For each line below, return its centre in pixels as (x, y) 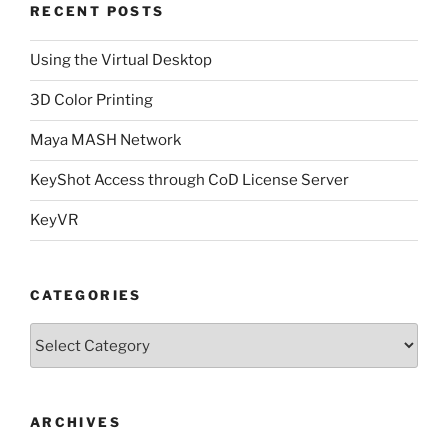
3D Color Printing (91, 100)
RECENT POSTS (97, 11)
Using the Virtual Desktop (121, 60)
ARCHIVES (75, 422)
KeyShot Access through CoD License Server (189, 180)
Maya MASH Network (105, 140)
